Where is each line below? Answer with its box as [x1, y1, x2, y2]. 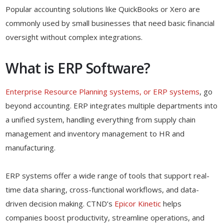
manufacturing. [5, 142, 56, 153]
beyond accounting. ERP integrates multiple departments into [5, 100, 218, 111]
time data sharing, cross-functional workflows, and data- [5, 184, 199, 195]
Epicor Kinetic [114, 198, 161, 209]
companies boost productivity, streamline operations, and [5, 212, 205, 223]
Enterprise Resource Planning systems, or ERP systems [5, 86, 200, 97]
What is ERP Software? [5, 58, 150, 78]
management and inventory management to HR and [5, 128, 185, 139]
